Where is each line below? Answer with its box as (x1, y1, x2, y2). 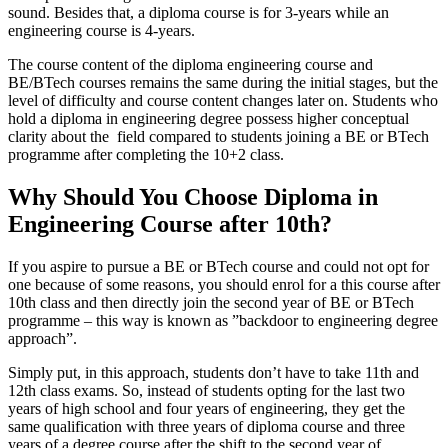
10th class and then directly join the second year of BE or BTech (8, 293, 414, 311)
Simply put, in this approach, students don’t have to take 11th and (8, 363, 419, 381)
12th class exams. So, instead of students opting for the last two (8, 381, 405, 399)
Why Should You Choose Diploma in (8, 183, 378, 210)
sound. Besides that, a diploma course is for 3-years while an (8, 3, 389, 21)
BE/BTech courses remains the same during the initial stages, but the (8, 73, 438, 91)
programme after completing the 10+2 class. (8, 145, 284, 163)
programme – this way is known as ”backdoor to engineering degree (8, 311, 438, 329)
